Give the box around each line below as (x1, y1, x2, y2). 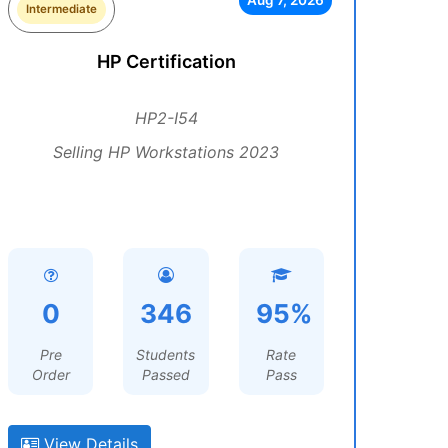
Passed (141, 366, 190, 383)
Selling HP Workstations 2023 (53, 142, 279, 162)
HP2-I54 (134, 108, 198, 128)
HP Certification (96, 51, 236, 72)
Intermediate (26, 2, 97, 16)
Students (136, 346, 196, 363)
